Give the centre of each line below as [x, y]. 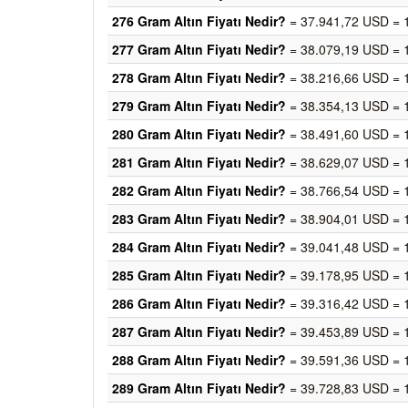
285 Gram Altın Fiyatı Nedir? [199, 275]
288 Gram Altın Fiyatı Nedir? [199, 360]
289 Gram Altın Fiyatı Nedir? [199, 388]
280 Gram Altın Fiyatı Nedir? [199, 134]
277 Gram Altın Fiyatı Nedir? [199, 49]
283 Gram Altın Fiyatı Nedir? [199, 219]
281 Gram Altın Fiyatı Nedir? [199, 162]
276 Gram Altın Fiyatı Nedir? [199, 21]
